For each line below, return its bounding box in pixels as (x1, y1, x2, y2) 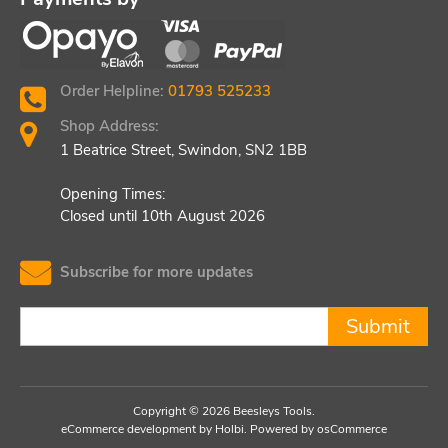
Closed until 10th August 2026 (60, 205, 265, 226)
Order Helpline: (60, 80, 168, 101)
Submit (346, 312, 410, 340)
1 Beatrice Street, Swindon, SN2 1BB (60, 139, 307, 160)
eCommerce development (61, 420, 196, 437)
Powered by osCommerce (250, 420, 387, 437)
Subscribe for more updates (60, 261, 253, 282)
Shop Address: (60, 115, 159, 136)
